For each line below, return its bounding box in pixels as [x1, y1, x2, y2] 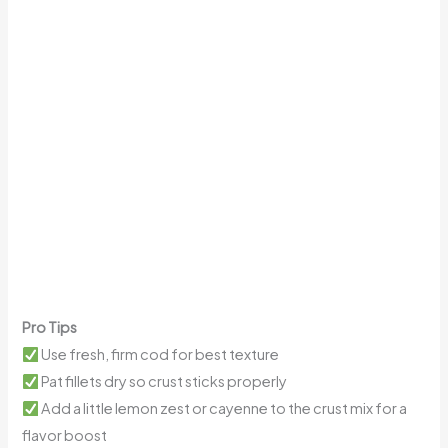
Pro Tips [22, 318, 78, 337]
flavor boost [22, 426, 108, 445]
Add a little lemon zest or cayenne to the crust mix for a [39, 399, 408, 418]
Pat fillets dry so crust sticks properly [39, 372, 288, 391]
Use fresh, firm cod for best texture [39, 345, 280, 364]
